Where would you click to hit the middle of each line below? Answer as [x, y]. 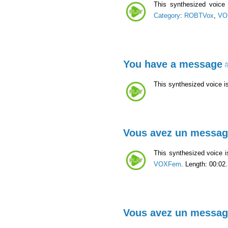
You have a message [173, 64]
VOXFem [167, 164]
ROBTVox [199, 15]
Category [167, 15]
